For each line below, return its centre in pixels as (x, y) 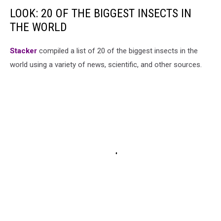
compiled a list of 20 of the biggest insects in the (117, 51)
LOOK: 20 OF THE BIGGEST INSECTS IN (101, 13)
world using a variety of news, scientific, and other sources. (106, 65)
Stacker (23, 51)
